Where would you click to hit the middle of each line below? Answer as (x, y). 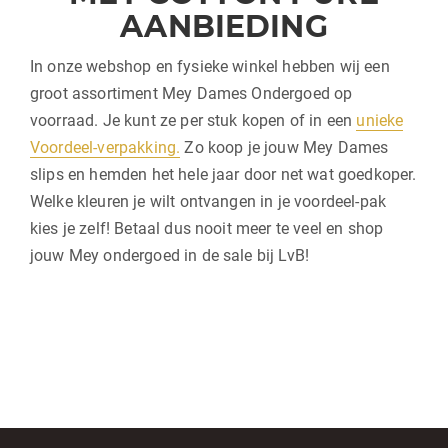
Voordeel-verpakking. (105, 147)
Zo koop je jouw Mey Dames (284, 147)
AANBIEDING (224, 26)
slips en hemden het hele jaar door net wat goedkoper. (223, 174)
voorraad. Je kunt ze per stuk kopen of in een (193, 120)
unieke (380, 120)
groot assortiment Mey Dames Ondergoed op (191, 93)
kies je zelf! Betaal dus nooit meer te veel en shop (207, 228)
